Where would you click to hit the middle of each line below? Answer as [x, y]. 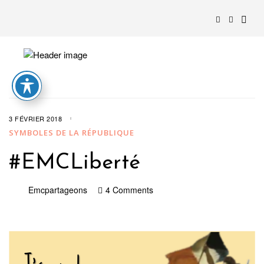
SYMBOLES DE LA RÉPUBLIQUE [72, 132]
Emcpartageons [58, 189]
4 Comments [129, 189]
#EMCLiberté [75, 163]
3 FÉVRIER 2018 [35, 118]
